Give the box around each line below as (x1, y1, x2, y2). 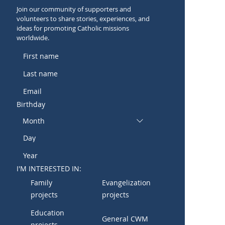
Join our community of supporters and (17, 5, 132, 14)
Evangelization (102, 178, 151, 188)
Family (31, 178, 53, 188)
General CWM (102, 214, 149, 224)
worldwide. (17, 33, 50, 43)
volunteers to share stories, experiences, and (17, 14, 150, 24)
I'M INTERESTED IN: (17, 164, 82, 174)
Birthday (17, 99, 46, 109)
